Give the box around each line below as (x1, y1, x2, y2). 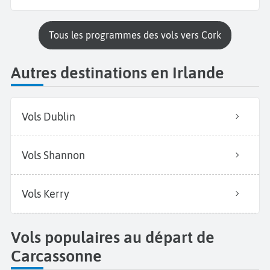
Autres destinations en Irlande (11, 63, 224, 83)
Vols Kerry (22, 187, 69, 201)
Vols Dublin (22, 110, 75, 124)
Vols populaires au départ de (11, 227, 215, 246)
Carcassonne (11, 246, 102, 265)
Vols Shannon (22, 149, 85, 162)
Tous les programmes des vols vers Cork (54, 29, 221, 40)
